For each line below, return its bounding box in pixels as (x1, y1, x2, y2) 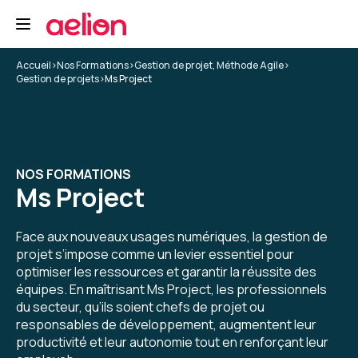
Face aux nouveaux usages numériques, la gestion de (16, 228, 328, 245)
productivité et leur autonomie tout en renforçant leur (16, 333, 328, 351)
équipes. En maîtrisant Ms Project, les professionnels (16, 280, 327, 298)
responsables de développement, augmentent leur (16, 316, 316, 333)
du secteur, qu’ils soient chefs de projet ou (16, 298, 265, 316)
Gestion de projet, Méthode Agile (134, 58, 284, 72)
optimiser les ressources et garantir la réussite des (16, 263, 316, 280)
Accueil (16, 58, 51, 72)
